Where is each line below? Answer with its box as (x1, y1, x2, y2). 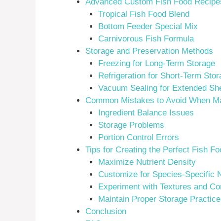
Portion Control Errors (98, 132, 179, 142)
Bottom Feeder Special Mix (98, 21, 198, 31)
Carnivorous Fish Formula (98, 34, 194, 43)
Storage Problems (98, 120, 164, 130)
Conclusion (85, 206, 126, 216)
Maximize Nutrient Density (98, 157, 196, 167)
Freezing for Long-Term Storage (98, 58, 215, 68)
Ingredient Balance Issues (98, 108, 194, 117)
